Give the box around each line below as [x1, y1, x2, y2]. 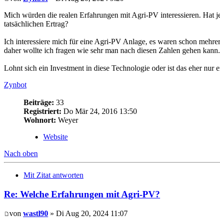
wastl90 [23, 209, 48, 218]
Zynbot [4, 81, 27, 89]
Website [43, 133, 68, 141]
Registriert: [24, 107, 61, 116]
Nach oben [4, 149, 38, 158]
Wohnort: [24, 116, 56, 125]
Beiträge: [24, 98, 54, 107]
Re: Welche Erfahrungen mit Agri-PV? [4, 189, 160, 200]
